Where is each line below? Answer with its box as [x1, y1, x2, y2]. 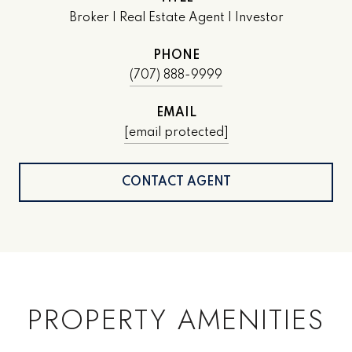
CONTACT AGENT [121, 175, 231, 189]
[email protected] [123, 126, 229, 139]
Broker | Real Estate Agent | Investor [68, 11, 284, 24]
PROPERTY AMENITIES [27, 298, 324, 340]
